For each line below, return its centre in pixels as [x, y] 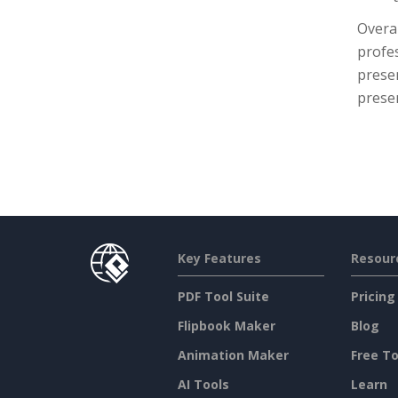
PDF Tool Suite [223, 297]
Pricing [373, 297]
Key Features [219, 259]
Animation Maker [233, 355]
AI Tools [203, 385]
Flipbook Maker [226, 326]
